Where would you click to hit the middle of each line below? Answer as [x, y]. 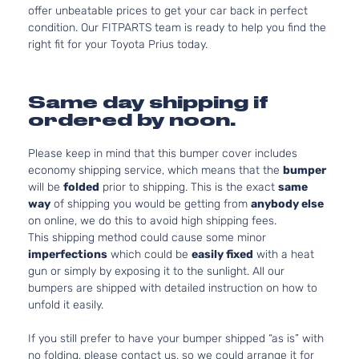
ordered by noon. [132, 120]
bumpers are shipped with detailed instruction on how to [173, 288]
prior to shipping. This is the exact [189, 187]
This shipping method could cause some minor [147, 238]
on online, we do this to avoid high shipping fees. [152, 221]
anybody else [287, 204]
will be [46, 187]
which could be [149, 254]
